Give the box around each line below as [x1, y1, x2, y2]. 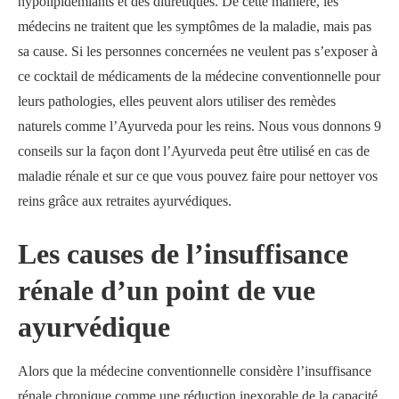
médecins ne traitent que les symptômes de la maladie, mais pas [18, 19, 371, 34]
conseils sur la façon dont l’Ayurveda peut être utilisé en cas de [18, 143, 370, 159]
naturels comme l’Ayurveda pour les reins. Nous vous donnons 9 [18, 118, 381, 134]
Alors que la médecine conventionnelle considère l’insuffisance [18, 363, 371, 379]
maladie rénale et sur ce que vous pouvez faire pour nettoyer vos [18, 168, 378, 183]
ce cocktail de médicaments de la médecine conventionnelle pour [18, 69, 380, 84]
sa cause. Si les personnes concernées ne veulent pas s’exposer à [18, 44, 378, 59]
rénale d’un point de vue [18, 274, 315, 306]
